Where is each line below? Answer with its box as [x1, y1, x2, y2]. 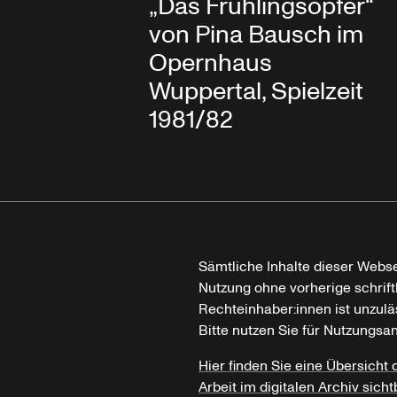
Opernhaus [148, 45, 272, 81]
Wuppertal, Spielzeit [148, 74, 363, 109]
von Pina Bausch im [148, 17, 363, 52]
